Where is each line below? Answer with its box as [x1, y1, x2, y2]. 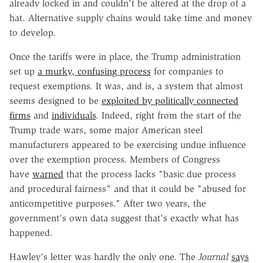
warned [32, 168, 63, 180]
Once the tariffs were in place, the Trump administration [9, 50, 241, 62]
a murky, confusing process [38, 65, 151, 77]
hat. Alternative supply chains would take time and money [9, 12, 252, 23]
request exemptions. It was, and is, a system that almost [9, 80, 243, 92]
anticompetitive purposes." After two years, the [9, 197, 206, 209]
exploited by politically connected [102, 95, 238, 106]
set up [9, 65, 38, 77]
